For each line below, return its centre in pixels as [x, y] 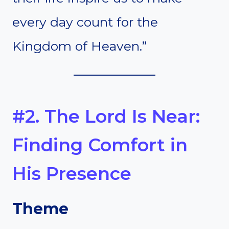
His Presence [72, 174]
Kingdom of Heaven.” [79, 46]
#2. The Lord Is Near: [106, 117]
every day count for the [85, 22]
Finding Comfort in [100, 145]
